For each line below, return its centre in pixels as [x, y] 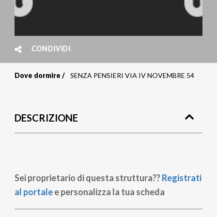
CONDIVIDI [51, 49]
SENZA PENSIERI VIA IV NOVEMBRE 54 [132, 75]
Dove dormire [38, 75]
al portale [34, 192]
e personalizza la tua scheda [109, 192]
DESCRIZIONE [46, 118]
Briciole [46, 87]
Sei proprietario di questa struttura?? [88, 178]
